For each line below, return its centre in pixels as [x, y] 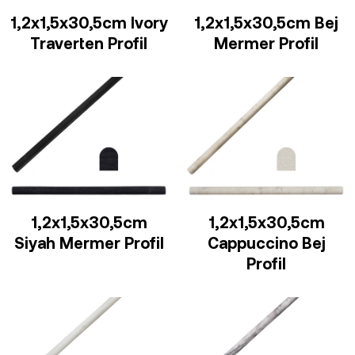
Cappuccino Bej [266, 242]
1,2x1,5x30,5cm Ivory [89, 22]
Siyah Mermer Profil [89, 242]
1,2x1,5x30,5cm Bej [266, 22]
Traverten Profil [89, 43]
